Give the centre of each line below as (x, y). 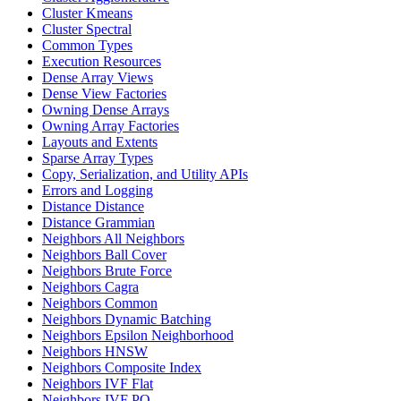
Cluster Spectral (87, 29)
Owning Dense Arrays (106, 110)
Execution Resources (102, 61)
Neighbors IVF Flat (98, 384)
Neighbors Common (100, 303)
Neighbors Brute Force (107, 271)
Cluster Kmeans (87, 13)
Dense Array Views (98, 77)
